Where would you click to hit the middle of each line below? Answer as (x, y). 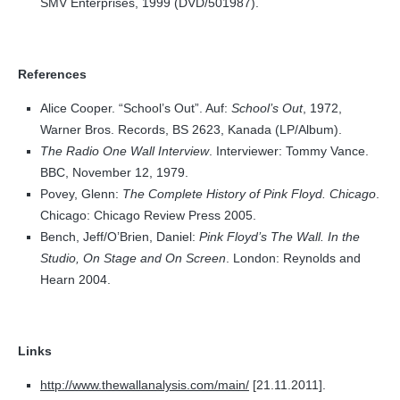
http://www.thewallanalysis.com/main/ (145, 385)
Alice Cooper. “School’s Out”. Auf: (134, 108)
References (52, 74)
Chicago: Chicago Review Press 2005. (148, 215)
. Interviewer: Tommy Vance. (289, 151)
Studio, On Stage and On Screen (133, 258)
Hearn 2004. (75, 279)
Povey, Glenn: (79, 194)
